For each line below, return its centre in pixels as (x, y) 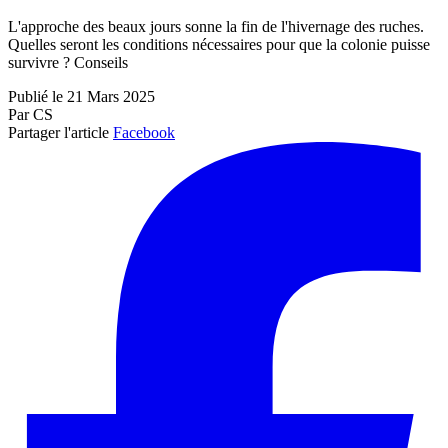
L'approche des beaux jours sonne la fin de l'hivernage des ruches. (216, 27)
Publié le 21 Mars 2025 (81, 97)
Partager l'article (58, 133)
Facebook (144, 133)
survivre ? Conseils (68, 63)
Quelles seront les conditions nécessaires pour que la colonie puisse (219, 45)
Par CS (30, 115)
